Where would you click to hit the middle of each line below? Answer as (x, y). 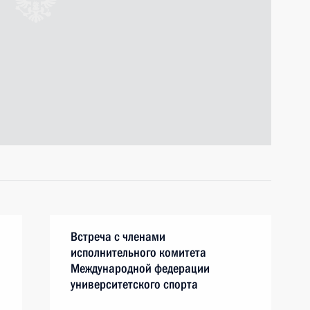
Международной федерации (140, 268)
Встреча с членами (118, 236)
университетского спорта (134, 284)
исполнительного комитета (138, 252)
